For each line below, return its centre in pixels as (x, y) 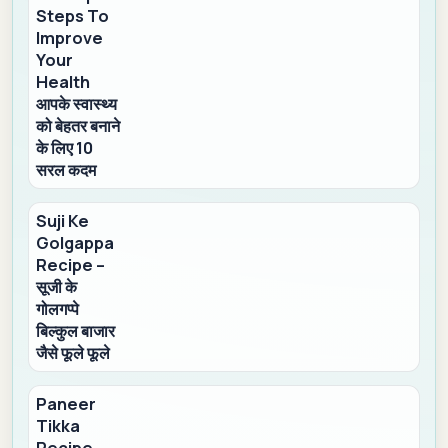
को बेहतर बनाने (78, 125)
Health (63, 81)
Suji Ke (63, 220)
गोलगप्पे (58, 308)
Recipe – (71, 264)
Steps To (73, 15)
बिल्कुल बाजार (76, 330)
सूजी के (57, 286)
